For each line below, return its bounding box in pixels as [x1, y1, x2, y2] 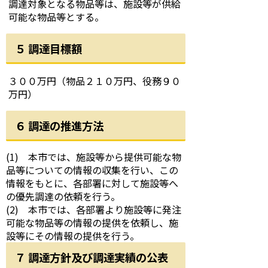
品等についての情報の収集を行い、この [6, 163, 178, 177]
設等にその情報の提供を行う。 [6, 229, 139, 243]
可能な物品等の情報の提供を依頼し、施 [6, 215, 178, 230]
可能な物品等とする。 [8, 10, 104, 24]
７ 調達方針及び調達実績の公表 [15, 249, 168, 265]
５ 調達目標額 [15, 41, 82, 56]
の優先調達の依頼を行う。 [6, 189, 120, 203]
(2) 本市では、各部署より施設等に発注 [6, 202, 181, 217]
